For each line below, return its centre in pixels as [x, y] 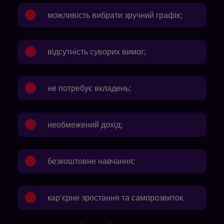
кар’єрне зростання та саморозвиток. [116, 197]
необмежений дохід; [85, 124]
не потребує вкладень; [89, 88]
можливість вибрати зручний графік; [115, 15]
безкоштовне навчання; [91, 161]
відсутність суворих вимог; [97, 51]
